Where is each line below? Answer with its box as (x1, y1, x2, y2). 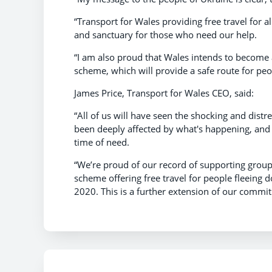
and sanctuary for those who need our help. (74, 29, 257, 41)
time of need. (74, 136, 129, 149)
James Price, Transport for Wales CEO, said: (74, 87, 254, 100)
